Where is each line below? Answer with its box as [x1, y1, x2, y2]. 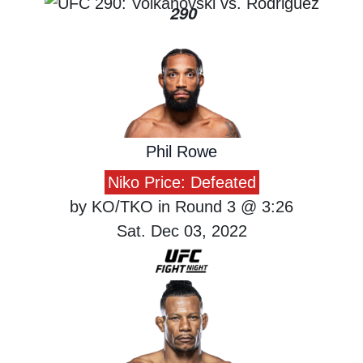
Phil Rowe [146, 142, 217, 160]
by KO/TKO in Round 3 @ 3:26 [70, 197, 293, 216]
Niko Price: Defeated [107, 173, 256, 191]
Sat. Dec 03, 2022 [116, 221, 247, 240]
